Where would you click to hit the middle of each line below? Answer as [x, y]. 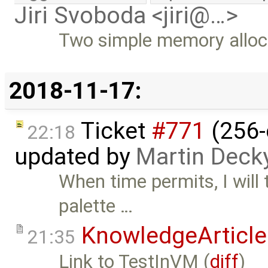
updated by [75, 156]
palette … [96, 206]
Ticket [113, 131]
